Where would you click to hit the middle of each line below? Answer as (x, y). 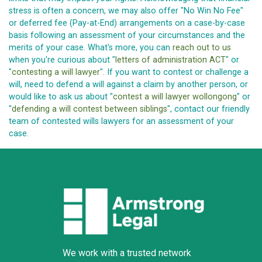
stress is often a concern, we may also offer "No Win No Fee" (126, 11)
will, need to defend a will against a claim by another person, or (128, 85)
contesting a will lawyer (56, 73)
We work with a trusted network (127, 253)
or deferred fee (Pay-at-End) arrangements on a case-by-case (127, 23)
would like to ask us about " (61, 97)
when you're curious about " (62, 60)
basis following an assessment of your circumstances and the (127, 36)
